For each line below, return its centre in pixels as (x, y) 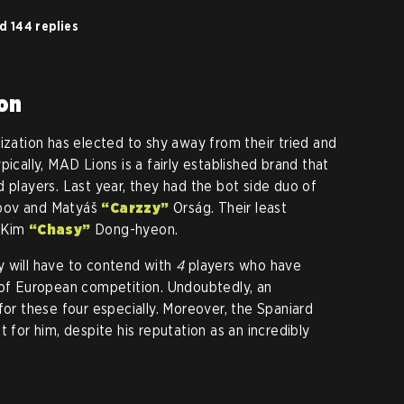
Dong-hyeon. (134, 230)
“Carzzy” (135, 208)
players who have (245, 266)
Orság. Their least (228, 208)
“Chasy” (60, 230)
